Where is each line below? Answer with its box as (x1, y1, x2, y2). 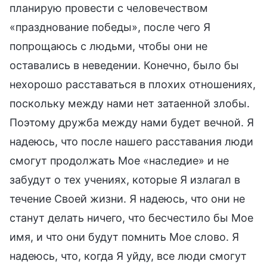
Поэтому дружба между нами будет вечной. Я (10, 116, 254, 129)
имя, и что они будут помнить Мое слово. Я (10, 230, 239, 243)
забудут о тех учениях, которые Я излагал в (10, 173, 240, 186)
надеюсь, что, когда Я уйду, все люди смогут (10, 249, 247, 262)
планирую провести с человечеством (10, 1, 208, 14)
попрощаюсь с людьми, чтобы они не (10, 39, 207, 52)
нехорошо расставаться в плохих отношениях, (10, 77, 256, 91)
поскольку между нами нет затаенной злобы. (10, 97, 250, 110)
